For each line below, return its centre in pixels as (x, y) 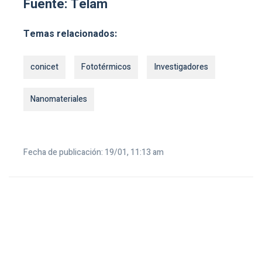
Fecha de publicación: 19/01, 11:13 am (94, 152)
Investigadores (181, 67)
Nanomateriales (59, 99)
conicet (44, 67)
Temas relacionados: (70, 34)
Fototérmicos (106, 67)
